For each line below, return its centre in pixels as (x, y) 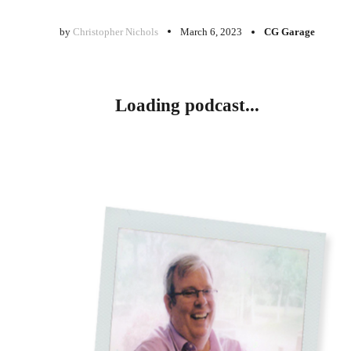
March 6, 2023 (211, 32)
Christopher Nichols (116, 32)
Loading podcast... (187, 105)
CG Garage (289, 32)
